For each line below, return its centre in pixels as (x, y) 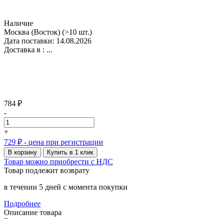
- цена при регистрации (63, 142)
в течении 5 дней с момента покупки (66, 187)
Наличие (19, 23)
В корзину (22, 152)
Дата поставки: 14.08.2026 (48, 41)
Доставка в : (24, 49)
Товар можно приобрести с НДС (58, 161)
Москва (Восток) (32, 32)
